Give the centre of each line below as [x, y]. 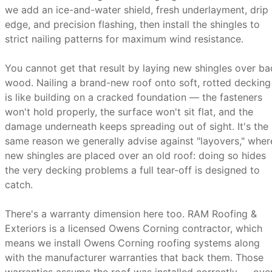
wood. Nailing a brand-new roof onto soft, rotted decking [138, 83]
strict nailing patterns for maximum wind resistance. [124, 39]
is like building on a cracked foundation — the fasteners [134, 97]
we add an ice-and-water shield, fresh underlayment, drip [137, 10]
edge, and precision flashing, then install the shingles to [132, 24]
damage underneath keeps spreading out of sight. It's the [137, 126]
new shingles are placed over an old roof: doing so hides [135, 155]
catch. [19, 185]
